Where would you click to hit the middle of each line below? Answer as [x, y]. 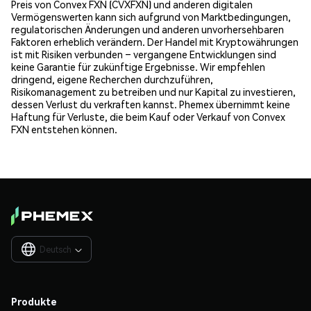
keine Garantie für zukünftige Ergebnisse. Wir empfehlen [138, 66]
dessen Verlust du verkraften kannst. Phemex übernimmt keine [151, 104]
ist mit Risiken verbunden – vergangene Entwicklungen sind [144, 54]
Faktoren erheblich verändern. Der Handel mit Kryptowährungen [155, 41]
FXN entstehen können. [64, 129]
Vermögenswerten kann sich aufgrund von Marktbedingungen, [151, 16]
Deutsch [56, 249]
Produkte [34, 301]
